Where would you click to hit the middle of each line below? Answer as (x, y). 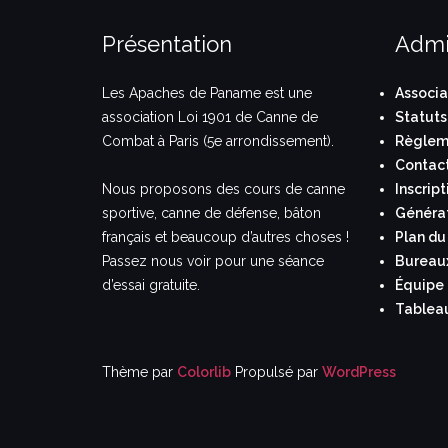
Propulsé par (276, 371)
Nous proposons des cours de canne (223, 188)
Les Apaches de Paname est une (207, 92)
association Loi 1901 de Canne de (210, 116)
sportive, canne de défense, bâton (211, 212)
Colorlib (204, 371)
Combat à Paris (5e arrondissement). (218, 140)
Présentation (167, 43)
